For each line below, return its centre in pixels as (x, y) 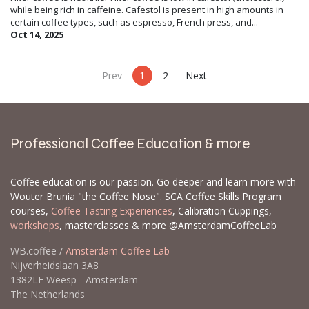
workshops (35, 225)
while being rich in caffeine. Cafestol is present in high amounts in (147, 9)
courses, (31, 210)
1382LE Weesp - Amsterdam (85, 279)
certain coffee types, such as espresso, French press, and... (134, 22)
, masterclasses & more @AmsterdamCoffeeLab (168, 225)
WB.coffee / (38, 250)
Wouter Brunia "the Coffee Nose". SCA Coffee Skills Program (146, 196)
